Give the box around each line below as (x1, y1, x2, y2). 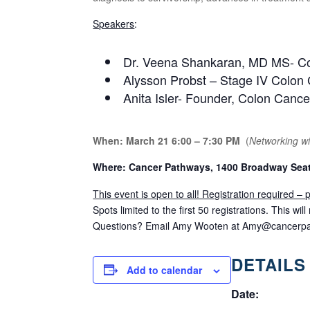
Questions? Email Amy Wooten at (93, 218, 243, 232)
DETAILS (231, 252, 307, 276)
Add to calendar (127, 262, 203, 277)
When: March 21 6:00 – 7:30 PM (93, 133, 246, 147)
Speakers (93, 16, 135, 30)
